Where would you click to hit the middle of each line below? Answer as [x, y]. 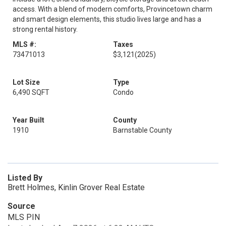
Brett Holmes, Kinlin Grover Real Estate [76, 187]
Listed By [25, 178]
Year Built [29, 120]
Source [21, 206]
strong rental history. [45, 29]
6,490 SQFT [31, 92]
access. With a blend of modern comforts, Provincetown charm [112, 9]
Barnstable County [143, 130]
